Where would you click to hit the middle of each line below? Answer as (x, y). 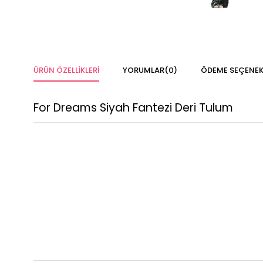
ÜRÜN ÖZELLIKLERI (66, 70)
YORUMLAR (144, 70)
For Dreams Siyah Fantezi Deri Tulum (133, 108)
